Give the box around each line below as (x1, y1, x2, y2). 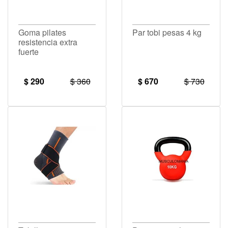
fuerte (18, 45, 39, 58)
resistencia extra (18, 36, 77, 48)
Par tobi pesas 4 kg (132, 26, 202, 38)
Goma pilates (18, 26, 66, 38)
